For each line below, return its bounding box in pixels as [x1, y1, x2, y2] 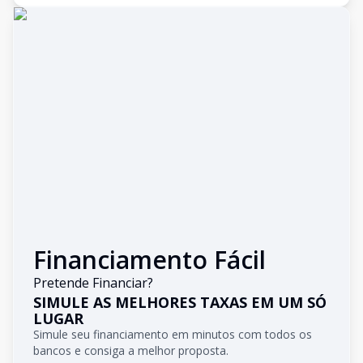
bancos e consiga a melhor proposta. [33, 343, 228, 358]
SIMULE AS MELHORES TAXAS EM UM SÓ [33, 293, 327, 312]
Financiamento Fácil [33, 243, 266, 276]
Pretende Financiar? [33, 274, 153, 292]
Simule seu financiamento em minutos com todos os [33, 327, 312, 342]
